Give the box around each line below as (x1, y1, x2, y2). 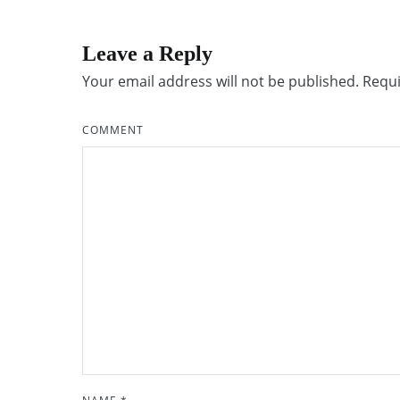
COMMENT (82, 122, 144, 137)
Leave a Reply (82, 42, 212, 65)
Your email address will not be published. (82, 71, 359, 91)
